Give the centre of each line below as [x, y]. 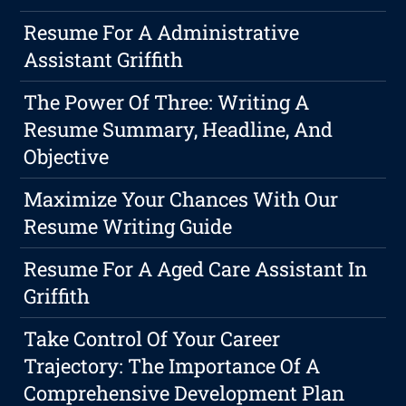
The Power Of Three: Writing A [167, 102]
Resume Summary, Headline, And [179, 130]
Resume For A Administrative [162, 33]
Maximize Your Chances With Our [181, 199]
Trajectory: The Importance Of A [172, 366]
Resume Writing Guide [128, 227]
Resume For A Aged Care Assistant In [196, 269]
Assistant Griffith [104, 60]
